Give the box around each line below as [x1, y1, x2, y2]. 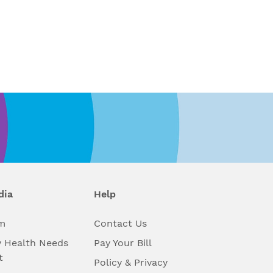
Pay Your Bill [93, 237, 152, 249]
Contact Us [93, 218, 147, 230]
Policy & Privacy [93, 257, 168, 269]
